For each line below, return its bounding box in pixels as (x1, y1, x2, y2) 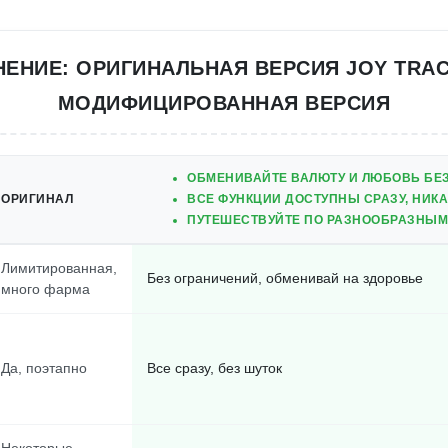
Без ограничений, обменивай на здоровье (147, 270, 423, 286)
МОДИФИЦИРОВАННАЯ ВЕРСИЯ (57, 92, 391, 114)
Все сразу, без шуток (147, 360, 282, 376)
